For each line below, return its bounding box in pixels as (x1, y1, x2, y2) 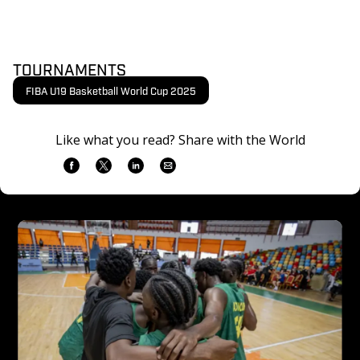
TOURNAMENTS (13, 59, 126, 78)
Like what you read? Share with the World (55, 130, 305, 149)
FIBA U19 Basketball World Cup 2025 (26, 84, 196, 96)
